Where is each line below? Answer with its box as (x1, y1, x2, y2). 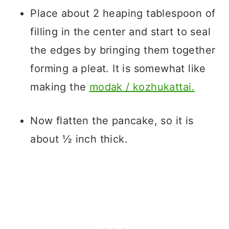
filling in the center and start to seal (30, 26, 211, 38)
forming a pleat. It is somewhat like (30, 62, 206, 75)
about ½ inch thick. (30, 133, 128, 145)
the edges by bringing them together (30, 44, 216, 56)
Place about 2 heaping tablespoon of (30, 7, 216, 19)
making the (30, 81, 89, 93)
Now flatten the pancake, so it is (30, 114, 194, 127)
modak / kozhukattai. (89, 81, 195, 93)
